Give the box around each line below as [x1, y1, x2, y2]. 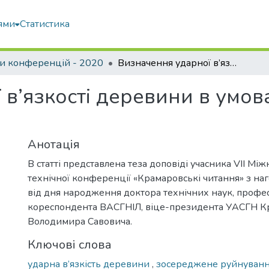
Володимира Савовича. [28, 215, 132, 228]
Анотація [28, 136, 80, 153]
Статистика [20, 17, 70, 31]
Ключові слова [28, 237, 112, 253]
